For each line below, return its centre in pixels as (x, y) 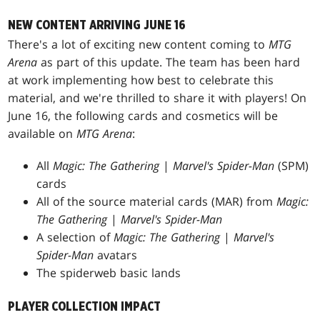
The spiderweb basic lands (109, 273)
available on (42, 134)
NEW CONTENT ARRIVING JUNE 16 (97, 26)
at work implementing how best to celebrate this (141, 80)
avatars (116, 255)
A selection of (75, 237)
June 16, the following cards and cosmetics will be (143, 116)
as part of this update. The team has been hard (169, 62)
